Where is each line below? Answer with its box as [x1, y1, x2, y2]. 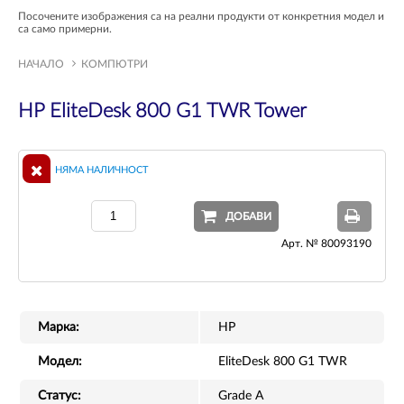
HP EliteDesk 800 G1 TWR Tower [18, 101, 307, 122]
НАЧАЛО [18, 59, 64, 70]
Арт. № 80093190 [281, 238, 372, 250]
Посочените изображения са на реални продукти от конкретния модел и [18, 11, 384, 23]
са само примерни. [18, 23, 112, 35]
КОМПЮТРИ [81, 59, 148, 70]
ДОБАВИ [225, 210, 272, 222]
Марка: [38, 321, 79, 335]
